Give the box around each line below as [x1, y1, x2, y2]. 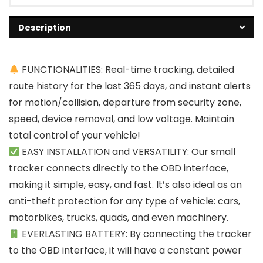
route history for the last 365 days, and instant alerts [9, 79, 251, 93]
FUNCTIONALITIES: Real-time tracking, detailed [19, 63, 235, 77]
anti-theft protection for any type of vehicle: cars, [9, 194, 240, 208]
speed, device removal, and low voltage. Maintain [9, 112, 234, 126]
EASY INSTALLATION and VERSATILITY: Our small [19, 145, 236, 159]
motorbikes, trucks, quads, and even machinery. [9, 211, 228, 225]
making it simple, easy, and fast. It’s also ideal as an [9, 178, 242, 192]
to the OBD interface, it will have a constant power [9, 244, 242, 258]
